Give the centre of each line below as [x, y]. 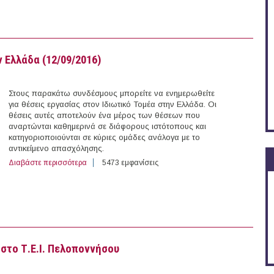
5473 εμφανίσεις [130, 163]
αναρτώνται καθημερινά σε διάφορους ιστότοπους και [107, 127]
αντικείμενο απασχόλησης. [56, 149]
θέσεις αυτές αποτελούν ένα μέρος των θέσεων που [104, 116]
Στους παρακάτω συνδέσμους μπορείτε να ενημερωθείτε [112, 94]
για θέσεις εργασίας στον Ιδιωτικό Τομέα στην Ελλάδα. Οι [113, 105]
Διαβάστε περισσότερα [48, 163]
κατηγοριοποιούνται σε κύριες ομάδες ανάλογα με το [104, 138]
